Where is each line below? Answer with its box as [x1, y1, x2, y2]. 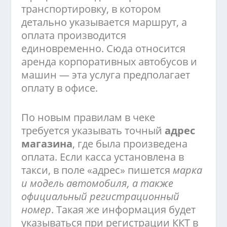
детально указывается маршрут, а [21, 15, 187, 29]
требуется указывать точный [21, 124, 165, 138]
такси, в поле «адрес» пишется [21, 163, 171, 177]
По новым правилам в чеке [21, 110, 156, 125]
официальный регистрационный [21, 190, 180, 204]
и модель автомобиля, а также [21, 176, 174, 191]
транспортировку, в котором [21, 2, 162, 16]
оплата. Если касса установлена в [21, 150, 184, 164]
